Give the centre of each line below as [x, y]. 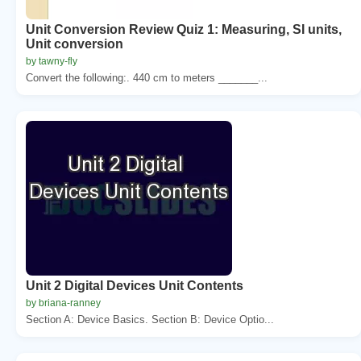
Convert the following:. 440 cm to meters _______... [147, 77]
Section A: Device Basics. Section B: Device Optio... [150, 319]
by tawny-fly [52, 61]
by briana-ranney [63, 303]
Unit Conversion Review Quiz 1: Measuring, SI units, [184, 29]
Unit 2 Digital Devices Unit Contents [135, 285]
